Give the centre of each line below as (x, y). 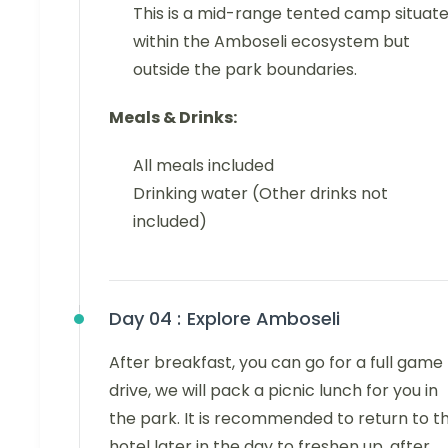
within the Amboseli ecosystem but (271, 41)
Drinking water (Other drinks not (260, 193)
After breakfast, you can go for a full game (276, 362)
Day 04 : (145, 318)
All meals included (203, 165)
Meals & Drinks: (173, 117)
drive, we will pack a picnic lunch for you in (273, 390)
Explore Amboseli (263, 318)
